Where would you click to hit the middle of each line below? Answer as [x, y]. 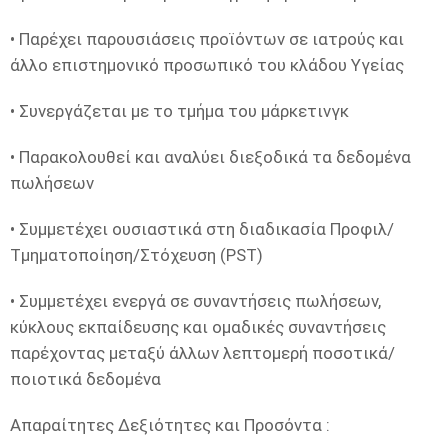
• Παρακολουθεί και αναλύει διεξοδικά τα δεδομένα [210, 157]
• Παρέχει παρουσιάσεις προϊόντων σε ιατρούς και [207, 39]
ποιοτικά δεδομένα [85, 379]
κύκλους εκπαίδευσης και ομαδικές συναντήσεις [198, 327]
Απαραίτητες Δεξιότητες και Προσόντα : [170, 425]
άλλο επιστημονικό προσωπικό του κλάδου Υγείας [207, 65]
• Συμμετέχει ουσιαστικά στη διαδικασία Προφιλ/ [202, 229]
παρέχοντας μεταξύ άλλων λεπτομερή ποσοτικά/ [202, 353]
